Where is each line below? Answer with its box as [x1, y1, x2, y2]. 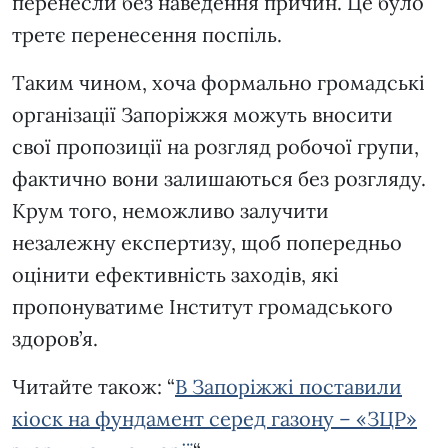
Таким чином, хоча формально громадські [12, 70, 425, 96]
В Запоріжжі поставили [175, 374, 402, 400]
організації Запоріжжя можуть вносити [12, 102, 393, 128]
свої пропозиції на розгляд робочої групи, [12, 134, 419, 160]
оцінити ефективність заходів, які [12, 262, 339, 288]
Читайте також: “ [12, 374, 175, 400]
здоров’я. [12, 326, 98, 352]
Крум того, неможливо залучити [12, 198, 329, 224]
